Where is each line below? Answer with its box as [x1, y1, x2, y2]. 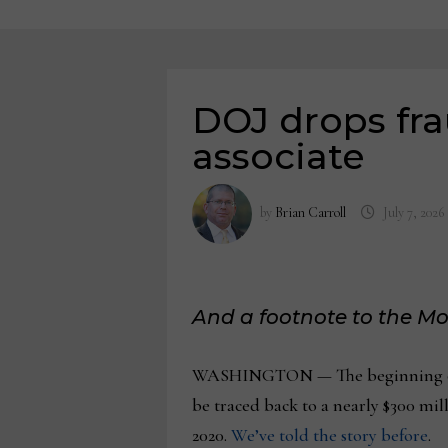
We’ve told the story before [230, 424, 428, 446]
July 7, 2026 [383, 203, 445, 221]
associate [191, 134, 365, 178]
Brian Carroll [274, 203, 346, 221]
